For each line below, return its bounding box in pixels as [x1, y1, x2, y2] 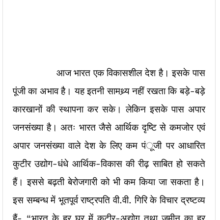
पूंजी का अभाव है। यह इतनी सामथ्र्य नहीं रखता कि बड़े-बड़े [13, 83, 205, 98]
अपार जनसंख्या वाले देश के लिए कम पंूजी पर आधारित [13, 138, 205, 153]
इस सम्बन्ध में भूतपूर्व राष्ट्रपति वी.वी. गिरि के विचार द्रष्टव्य [13, 192, 205, 207]
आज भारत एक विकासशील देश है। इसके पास [13, 65, 205, 80]
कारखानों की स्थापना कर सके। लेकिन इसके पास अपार [13, 102, 205, 116]
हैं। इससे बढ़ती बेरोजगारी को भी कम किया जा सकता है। [13, 174, 205, 189]
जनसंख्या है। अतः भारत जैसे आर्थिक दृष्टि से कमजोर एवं [13, 120, 205, 135]
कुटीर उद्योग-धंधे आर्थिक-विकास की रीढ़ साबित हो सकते [13, 156, 205, 171]
